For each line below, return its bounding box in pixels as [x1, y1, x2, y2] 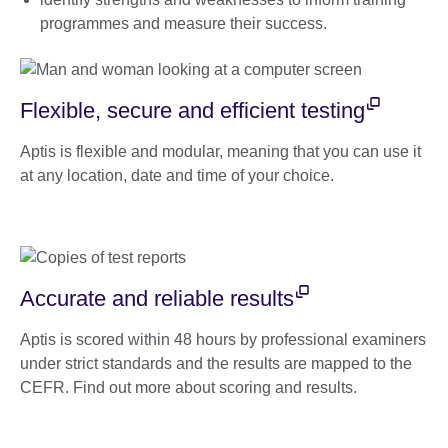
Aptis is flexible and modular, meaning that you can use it [20, 142, 421, 160]
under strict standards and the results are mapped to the [20, 354, 412, 372]
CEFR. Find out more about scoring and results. [20, 378, 357, 396]
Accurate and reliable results [20, 285, 294, 311]
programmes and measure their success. [40, 15, 327, 33]
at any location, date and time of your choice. [20, 166, 334, 184]
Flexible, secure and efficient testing [20, 97, 365, 123]
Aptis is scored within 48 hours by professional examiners [20, 330, 426, 348]
